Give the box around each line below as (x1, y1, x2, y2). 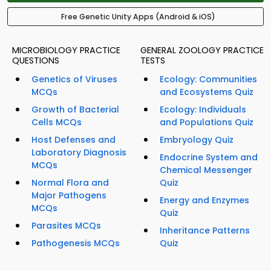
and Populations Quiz (160, 116, 253, 129)
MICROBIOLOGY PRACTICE (12, 44, 120, 57)
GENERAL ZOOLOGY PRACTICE (140, 44, 264, 57)
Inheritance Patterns (160, 224, 250, 237)
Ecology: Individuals (160, 103, 246, 116)
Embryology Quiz (160, 134, 233, 146)
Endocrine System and (160, 151, 258, 164)
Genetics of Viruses (31, 73, 117, 86)
